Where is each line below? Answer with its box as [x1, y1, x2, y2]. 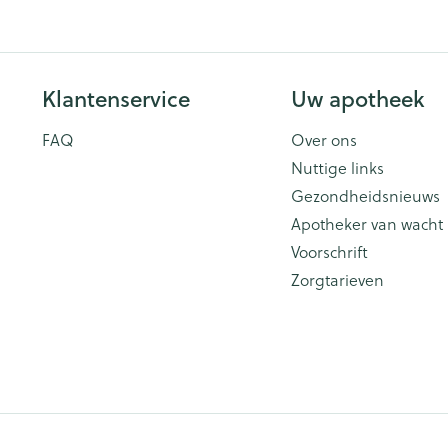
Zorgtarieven [291, 269, 384, 291]
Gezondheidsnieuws [291, 185, 440, 207]
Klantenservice [42, 83, 190, 114]
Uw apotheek [291, 83, 425, 114]
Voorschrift [291, 241, 368, 263]
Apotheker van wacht [291, 213, 443, 235]
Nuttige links [291, 157, 384, 179]
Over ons [291, 129, 357, 151]
